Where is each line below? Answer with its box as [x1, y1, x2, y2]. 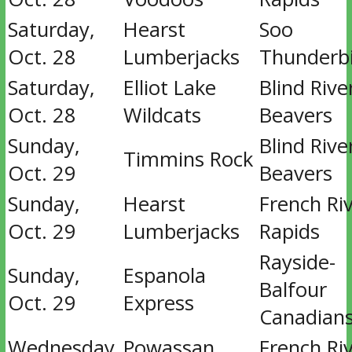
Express [123, 289, 194, 317]
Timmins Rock [123, 145, 253, 173]
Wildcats [123, 101, 201, 129]
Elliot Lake [123, 74, 216, 101]
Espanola [123, 262, 206, 289]
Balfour [258, 276, 327, 303]
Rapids [258, 218, 320, 245]
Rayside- [258, 248, 335, 276]
